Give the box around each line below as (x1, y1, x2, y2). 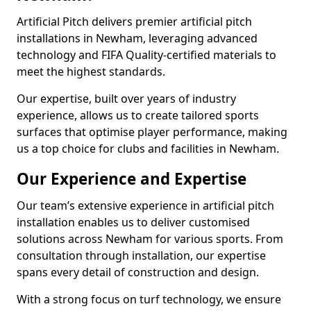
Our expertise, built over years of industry (17, 91, 236, 106)
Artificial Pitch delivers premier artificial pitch (17, 14, 252, 29)
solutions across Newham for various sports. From (17, 231, 283, 246)
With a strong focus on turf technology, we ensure (17, 292, 281, 307)
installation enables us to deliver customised (17, 215, 250, 230)
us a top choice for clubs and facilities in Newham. (17, 141, 279, 156)
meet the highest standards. (17, 64, 165, 79)
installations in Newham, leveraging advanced (17, 31, 258, 46)
